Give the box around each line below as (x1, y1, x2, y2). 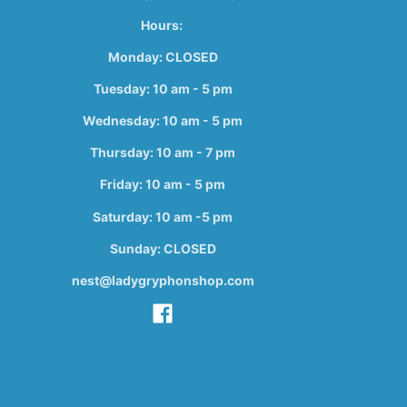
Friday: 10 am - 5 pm (100, 176, 226, 193)
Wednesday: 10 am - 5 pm (83, 113, 243, 129)
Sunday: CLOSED (109, 240, 216, 256)
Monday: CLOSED (107, 48, 218, 65)
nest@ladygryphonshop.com (71, 272, 254, 288)
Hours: (140, 16, 185, 33)
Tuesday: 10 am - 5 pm (93, 81, 233, 97)
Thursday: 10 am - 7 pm (90, 144, 236, 161)
